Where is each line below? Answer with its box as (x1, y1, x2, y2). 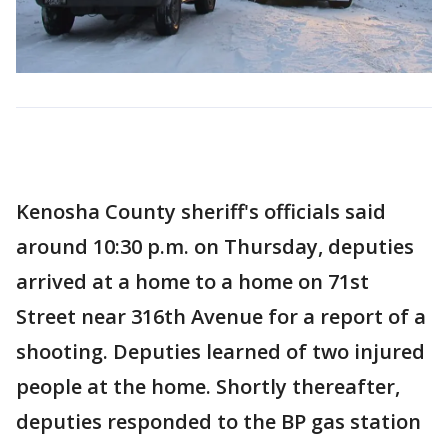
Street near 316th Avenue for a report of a (16, 303, 426, 331)
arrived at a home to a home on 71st (16, 268, 369, 296)
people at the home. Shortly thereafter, (16, 373, 400, 401)
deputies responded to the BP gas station (16, 408, 421, 436)
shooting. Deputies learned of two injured (16, 338, 425, 366)
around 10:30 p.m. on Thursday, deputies (16, 233, 414, 261)
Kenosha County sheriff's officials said (16, 198, 386, 226)
